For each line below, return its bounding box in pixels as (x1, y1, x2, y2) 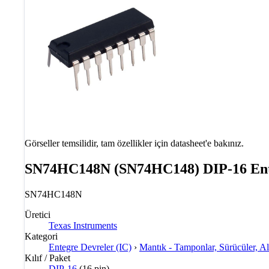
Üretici (25, 209, 50, 220)
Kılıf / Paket (25, 252, 70, 263)
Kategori (25, 231, 58, 241)
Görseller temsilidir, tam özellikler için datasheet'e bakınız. (25, 138, 244, 148)
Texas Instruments (49, 220, 117, 231)
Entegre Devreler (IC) (49, 241, 131, 252)
